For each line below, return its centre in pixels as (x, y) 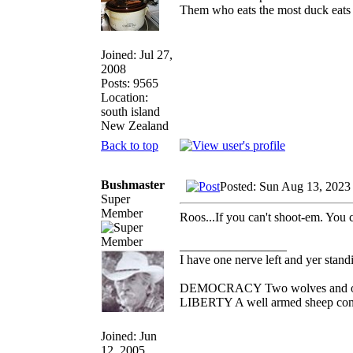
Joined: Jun (129, 336)
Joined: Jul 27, (137, 54)
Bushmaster (133, 184)
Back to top (130, 145)
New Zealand (135, 125)
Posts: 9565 (130, 83)
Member (122, 213)
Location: (124, 97)
